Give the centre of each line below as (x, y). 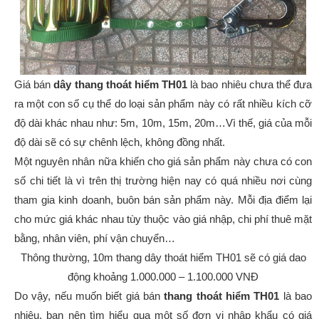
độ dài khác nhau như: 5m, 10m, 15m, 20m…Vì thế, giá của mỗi (163, 123)
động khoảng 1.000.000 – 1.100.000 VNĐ (163, 277)
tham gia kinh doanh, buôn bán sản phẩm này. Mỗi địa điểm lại (163, 200)
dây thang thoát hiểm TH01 (121, 85)
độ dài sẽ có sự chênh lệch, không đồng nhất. (121, 142)
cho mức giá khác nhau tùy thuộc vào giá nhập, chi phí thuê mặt (163, 219)
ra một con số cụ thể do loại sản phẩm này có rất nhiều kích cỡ (163, 104)
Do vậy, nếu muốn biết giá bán (89, 296)
